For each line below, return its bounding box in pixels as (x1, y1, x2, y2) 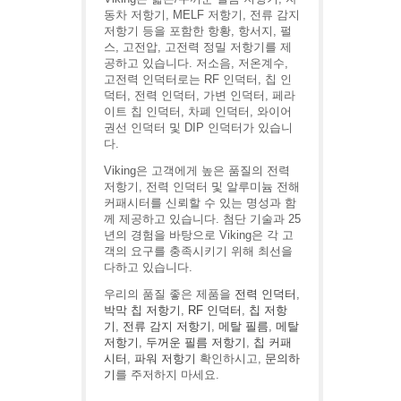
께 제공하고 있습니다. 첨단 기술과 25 (104, 212, 301, 226)
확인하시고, (196, 352, 265, 365)
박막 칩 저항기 (104, 303, 181, 317)
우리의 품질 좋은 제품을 (104, 287, 235, 301)
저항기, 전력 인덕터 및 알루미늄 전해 (104, 180, 300, 193)
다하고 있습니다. (104, 260, 192, 274)
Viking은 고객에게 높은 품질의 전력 (104, 164, 290, 177)
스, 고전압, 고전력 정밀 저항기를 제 (104, 40, 292, 54)
